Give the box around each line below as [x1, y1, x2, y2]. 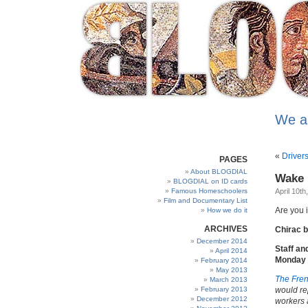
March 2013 [210, 276, 247, 283]
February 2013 [201, 285, 247, 293]
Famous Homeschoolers [171, 187, 247, 195]
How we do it [207, 206, 247, 214]
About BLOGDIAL [190, 168, 247, 175]
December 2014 [197, 237, 247, 245]
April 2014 [215, 247, 247, 254]
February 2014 [201, 256, 247, 264]
